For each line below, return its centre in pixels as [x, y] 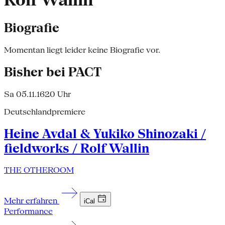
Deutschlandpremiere [45, 111]
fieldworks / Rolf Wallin [77, 148]
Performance [28, 211]
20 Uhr [58, 94]
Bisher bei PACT [53, 72]
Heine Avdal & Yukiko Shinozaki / [105, 134]
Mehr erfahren [32, 201]
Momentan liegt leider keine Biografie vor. [82, 50]
